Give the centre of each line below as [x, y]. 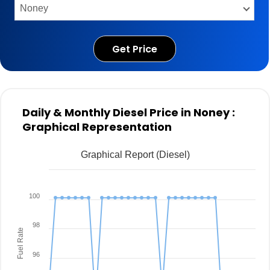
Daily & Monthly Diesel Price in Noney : [129, 112]
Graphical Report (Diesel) [135, 155]
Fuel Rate [20, 243]
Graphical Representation [97, 127]
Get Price [134, 49]
